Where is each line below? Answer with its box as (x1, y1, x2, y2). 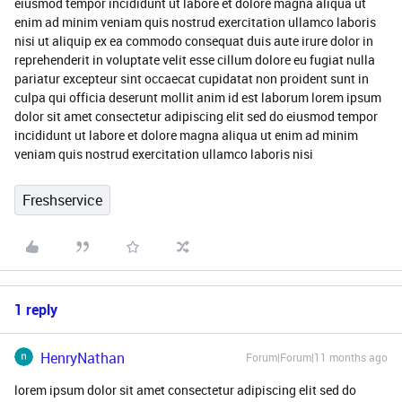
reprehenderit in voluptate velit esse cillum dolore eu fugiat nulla (14, 51, 375, 68)
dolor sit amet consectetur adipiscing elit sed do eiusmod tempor (14, 108, 378, 125)
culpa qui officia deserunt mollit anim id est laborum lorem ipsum (14, 89, 381, 106)
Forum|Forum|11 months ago (246, 350, 388, 364)
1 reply (14, 300, 57, 319)
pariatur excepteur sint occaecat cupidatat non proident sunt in (14, 70, 369, 87)
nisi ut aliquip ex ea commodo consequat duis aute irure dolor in (14, 32, 373, 49)
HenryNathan (40, 348, 125, 368)
